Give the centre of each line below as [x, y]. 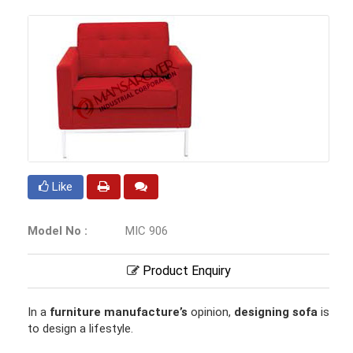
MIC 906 [145, 231]
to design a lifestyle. [82, 329]
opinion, [211, 312]
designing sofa [277, 312]
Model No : [58, 231]
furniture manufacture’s [119, 312]
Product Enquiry [185, 271]
